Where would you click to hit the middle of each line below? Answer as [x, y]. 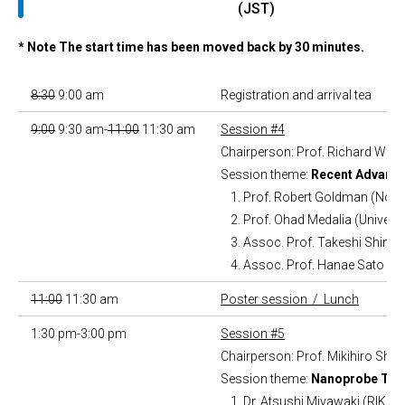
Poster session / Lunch [290, 300]
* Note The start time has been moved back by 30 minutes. [191, 47]
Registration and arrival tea [296, 95]
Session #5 [253, 334]
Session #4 [253, 130]
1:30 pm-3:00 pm [79, 334]
